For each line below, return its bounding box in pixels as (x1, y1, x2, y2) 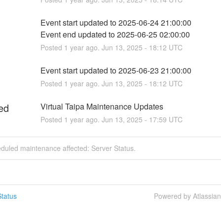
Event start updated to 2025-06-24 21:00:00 (40, 16, 191, 28)
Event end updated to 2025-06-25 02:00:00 (40, 28, 190, 40)
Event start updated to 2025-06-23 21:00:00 (40, 64, 191, 76)
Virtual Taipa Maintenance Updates (40, 100, 163, 112)
